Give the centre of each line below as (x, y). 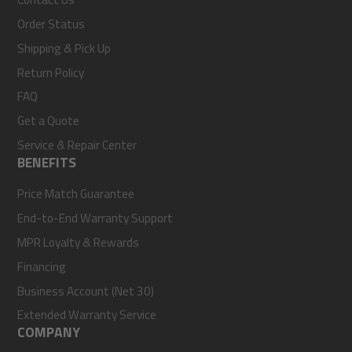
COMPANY (49, 332)
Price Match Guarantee (76, 194)
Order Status (51, 24)
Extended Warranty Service (87, 315)
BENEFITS (47, 162)
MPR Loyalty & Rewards (79, 242)
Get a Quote (49, 121)
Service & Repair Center (77, 145)
